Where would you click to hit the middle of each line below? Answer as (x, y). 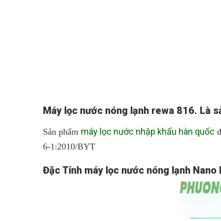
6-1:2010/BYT (69, 147)
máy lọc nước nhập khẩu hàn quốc (148, 131)
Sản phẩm (62, 132)
